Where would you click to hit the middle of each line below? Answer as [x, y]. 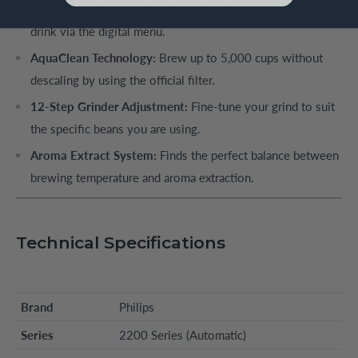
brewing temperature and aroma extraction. [142, 178]
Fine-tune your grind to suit [261, 107]
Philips [137, 307]
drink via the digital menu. [98, 32]
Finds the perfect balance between [248, 155]
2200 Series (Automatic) [183, 335]
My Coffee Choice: [80, 9]
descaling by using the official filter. [123, 80]
